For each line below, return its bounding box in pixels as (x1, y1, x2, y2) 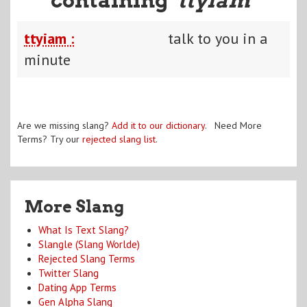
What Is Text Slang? (38, 223, 129, 236)
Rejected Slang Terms (38, 251, 135, 265)
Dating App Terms (38, 280, 116, 294)
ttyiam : (24, 28, 74, 48)
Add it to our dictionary (112, 119, 205, 132)
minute (24, 49, 71, 69)
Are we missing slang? (17, 119, 112, 132)
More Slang (25, 196, 124, 217)
